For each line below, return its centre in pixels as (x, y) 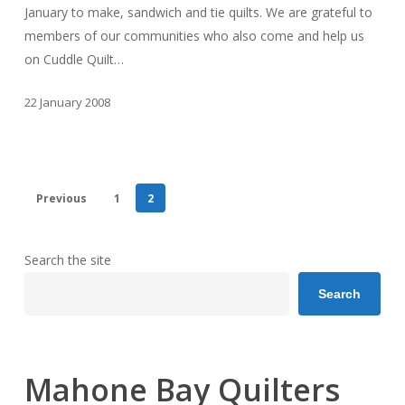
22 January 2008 (67, 102)
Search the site (67, 260)
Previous (61, 199)
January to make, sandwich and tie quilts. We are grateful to (198, 12)
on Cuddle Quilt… (74, 59)
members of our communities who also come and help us (194, 35)
